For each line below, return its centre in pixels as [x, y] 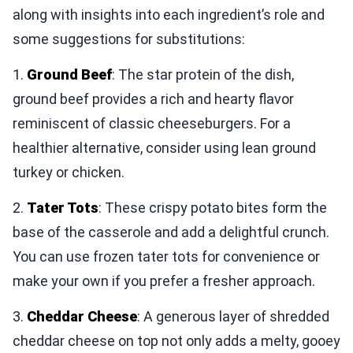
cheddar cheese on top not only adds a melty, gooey [176, 340]
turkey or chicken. [69, 172]
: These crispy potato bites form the [213, 207]
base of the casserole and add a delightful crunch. [171, 232]
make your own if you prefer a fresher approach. [164, 281]
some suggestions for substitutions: [129, 39]
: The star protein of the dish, [203, 74]
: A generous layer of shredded [233, 316]
